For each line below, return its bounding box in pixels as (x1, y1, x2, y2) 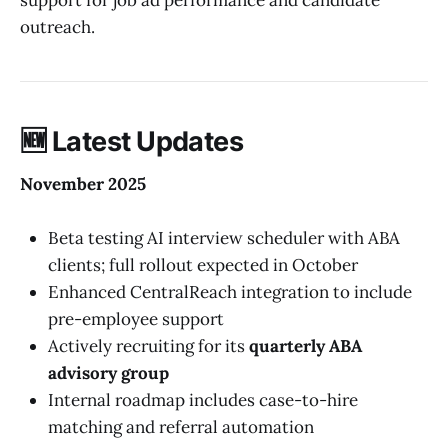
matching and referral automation (48, 415, 314, 438)
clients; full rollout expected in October (48, 253, 358, 276)
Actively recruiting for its (48, 334, 249, 357)
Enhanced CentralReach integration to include (48, 280, 412, 303)
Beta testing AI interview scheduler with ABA (48, 226, 400, 249)
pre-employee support (48, 307, 224, 330)
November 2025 (20, 172, 146, 195)
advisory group (48, 361, 169, 384)
